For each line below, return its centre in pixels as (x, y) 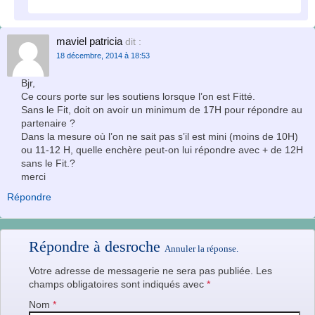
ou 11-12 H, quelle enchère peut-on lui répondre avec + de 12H (162, 149)
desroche (133, 246)
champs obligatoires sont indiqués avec (118, 284)
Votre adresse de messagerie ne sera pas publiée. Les (150, 270)
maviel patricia (89, 41)
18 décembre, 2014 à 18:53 (103, 55)
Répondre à (67, 246)
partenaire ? (48, 123)
